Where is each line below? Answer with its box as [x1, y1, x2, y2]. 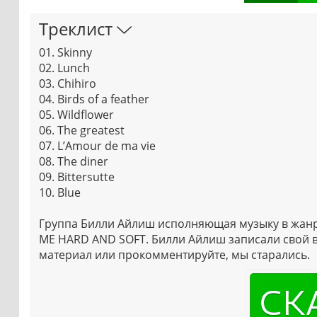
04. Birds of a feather [39, 91, 149, 107]
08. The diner [39, 153, 108, 169]
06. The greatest [39, 122, 125, 138]
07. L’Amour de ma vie [39, 137, 156, 154]
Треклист [39, 16, 117, 40]
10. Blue [39, 184, 81, 200]
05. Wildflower [39, 106, 114, 122]
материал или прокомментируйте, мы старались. [39, 246, 310, 263]
